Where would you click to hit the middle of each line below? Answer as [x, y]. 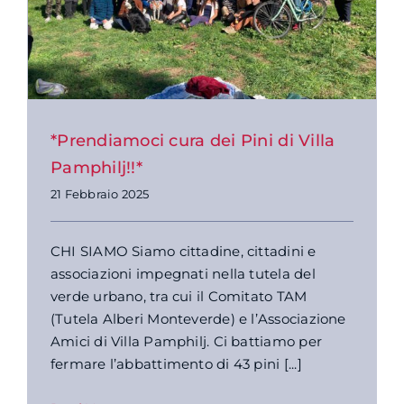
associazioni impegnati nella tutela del [183, 273]
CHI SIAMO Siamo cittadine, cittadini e [183, 251]
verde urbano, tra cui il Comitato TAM [179, 296]
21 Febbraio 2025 [100, 193]
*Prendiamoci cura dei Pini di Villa [193, 140]
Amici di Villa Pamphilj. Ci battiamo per [186, 341]
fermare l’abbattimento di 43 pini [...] [176, 363]
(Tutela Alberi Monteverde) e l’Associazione [198, 318]
